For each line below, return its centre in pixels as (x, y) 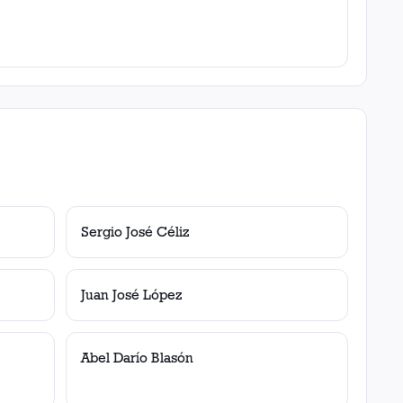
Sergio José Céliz (135, 232)
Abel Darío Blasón (137, 358)
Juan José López (132, 295)
